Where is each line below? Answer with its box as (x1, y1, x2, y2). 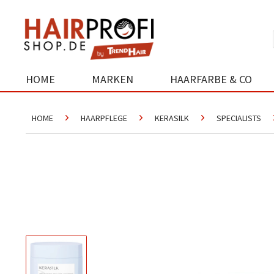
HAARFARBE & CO (170, 72, 252, 86)
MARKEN (92, 72, 133, 86)
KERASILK (155, 113, 189, 124)
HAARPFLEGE (81, 113, 127, 124)
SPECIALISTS (217, 113, 261, 124)
